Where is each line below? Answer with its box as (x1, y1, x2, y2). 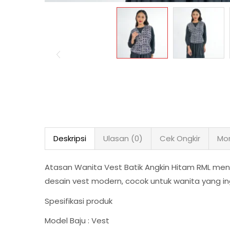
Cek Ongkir (160, 133, 200, 144)
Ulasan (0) (103, 133, 143, 144)
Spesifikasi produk (45, 195, 112, 206)
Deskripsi (53, 133, 86, 144)
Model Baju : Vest (45, 215, 109, 226)
